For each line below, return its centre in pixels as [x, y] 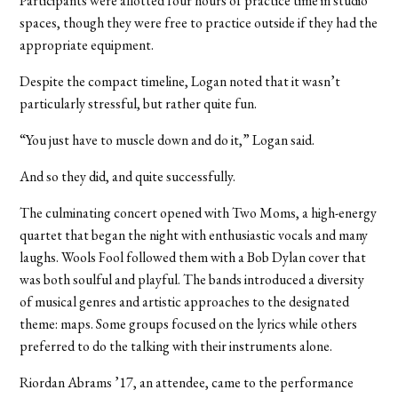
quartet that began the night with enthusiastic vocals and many [194, 235]
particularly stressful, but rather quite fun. [139, 103]
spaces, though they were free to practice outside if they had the [199, 22]
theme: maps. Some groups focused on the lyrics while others [189, 323]
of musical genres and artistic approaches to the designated [185, 301]
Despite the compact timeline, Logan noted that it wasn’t [180, 81]
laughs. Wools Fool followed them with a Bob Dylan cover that [193, 257]
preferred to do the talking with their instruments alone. [176, 346]
